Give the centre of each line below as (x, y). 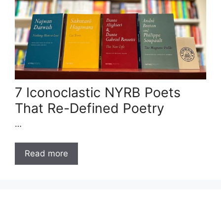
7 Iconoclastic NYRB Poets (98, 92)
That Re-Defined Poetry (90, 108)
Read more (46, 154)
